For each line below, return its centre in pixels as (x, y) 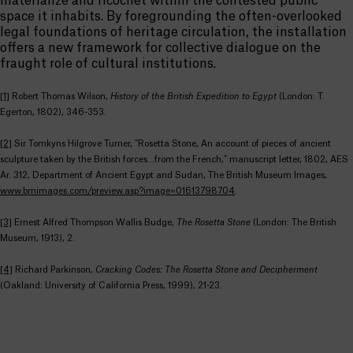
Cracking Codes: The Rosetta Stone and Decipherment (206, 270)
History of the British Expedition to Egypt (193, 97)
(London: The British (294, 223)
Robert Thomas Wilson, (60, 97)
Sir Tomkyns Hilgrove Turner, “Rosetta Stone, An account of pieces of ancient (171, 144)
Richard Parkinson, (54, 270)
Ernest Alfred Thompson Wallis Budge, (94, 223)
